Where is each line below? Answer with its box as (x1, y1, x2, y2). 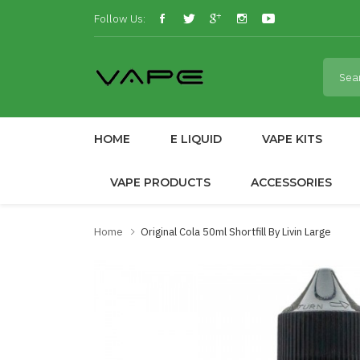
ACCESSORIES (251, 175, 332, 190)
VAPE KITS (262, 132, 322, 146)
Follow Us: (94, 10, 145, 26)
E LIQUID (170, 132, 222, 146)
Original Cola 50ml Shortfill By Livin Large (141, 225, 331, 239)
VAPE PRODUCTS (110, 175, 211, 190)
